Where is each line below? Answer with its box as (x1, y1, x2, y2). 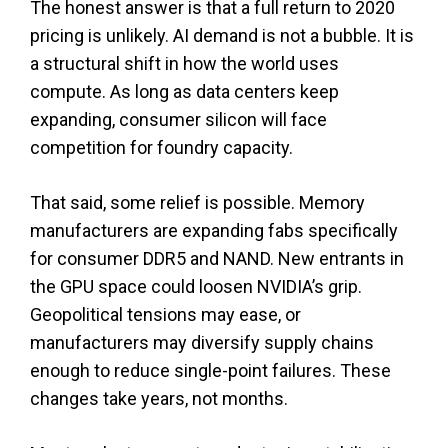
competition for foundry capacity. (30, 136, 293, 158)
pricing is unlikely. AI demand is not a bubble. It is (30, 24, 414, 46)
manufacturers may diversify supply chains (30, 331, 374, 353)
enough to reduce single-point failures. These (30, 359, 391, 381)
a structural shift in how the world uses (30, 52, 339, 74)
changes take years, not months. (30, 387, 288, 409)
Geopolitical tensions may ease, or (30, 303, 301, 325)
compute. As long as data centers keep (30, 80, 339, 102)
